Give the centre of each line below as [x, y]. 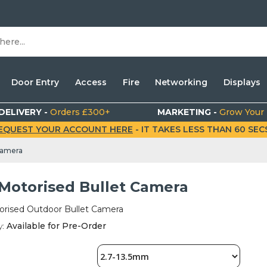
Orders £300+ [80, 112]
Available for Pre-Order [55, 226]
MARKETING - [189, 112]
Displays [242, 82]
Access [91, 82]
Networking [181, 82]
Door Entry [35, 82]
